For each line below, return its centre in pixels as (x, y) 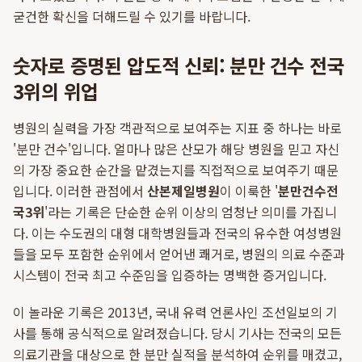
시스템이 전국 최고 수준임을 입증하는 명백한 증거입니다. (170, 275)
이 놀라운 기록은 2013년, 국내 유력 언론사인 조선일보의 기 (175, 312)
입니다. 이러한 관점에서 (80, 191)
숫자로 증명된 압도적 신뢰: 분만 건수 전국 (179, 65)
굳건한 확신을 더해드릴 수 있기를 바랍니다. (132, 16)
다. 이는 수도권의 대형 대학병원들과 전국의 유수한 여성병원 (177, 233)
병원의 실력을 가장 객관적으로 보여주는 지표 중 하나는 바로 (177, 128)
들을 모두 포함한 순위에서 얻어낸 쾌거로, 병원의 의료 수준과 (179, 254)
